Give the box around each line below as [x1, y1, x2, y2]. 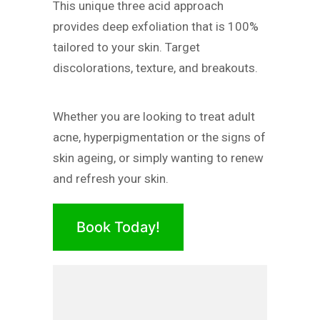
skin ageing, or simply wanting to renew [53, 151, 264, 166]
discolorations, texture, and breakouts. [53, 60, 258, 75]
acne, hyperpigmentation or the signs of [53, 130, 266, 145]
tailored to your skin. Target [53, 39, 200, 54]
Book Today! [76, 219, 160, 236]
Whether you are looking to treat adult [53, 109, 255, 124]
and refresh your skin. [53, 171, 169, 186]
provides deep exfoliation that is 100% [53, 19, 259, 34]
